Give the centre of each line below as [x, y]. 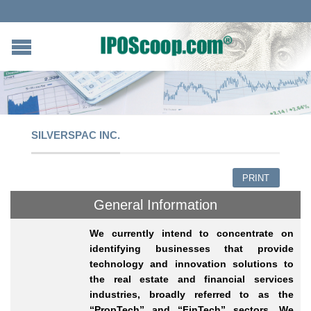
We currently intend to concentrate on [192, 234]
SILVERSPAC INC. [76, 135]
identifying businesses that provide [192, 249]
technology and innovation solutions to [192, 264]
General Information [155, 205]
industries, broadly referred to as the [192, 295]
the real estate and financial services [192, 279]
